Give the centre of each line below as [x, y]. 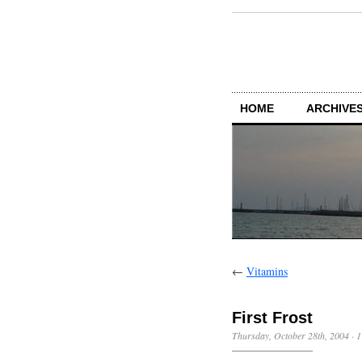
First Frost [272, 317]
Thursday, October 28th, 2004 [290, 335]
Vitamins [267, 271]
